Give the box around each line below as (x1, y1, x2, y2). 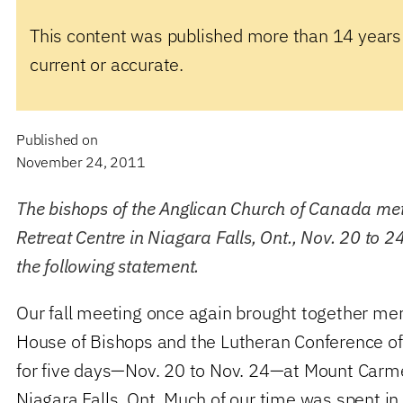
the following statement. (16, 253, 200, 278)
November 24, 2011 (16, 152, 146, 171)
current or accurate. (30, 51, 184, 76)
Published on (16, 130, 102, 148)
